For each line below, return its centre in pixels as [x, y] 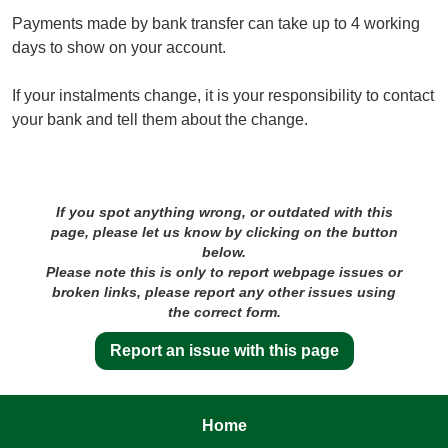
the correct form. [224, 311]
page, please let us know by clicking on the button [224, 231]
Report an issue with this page [224, 350]
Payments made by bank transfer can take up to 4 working [216, 23]
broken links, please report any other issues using [224, 291]
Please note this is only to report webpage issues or [224, 271]
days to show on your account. [119, 47]
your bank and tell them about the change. [160, 119]
